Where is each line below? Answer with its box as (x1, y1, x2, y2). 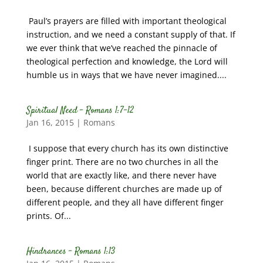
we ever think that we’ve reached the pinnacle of (26, 42, 217, 53)
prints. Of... (26, 210, 71, 221)
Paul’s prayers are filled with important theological (26, 15, 227, 26)
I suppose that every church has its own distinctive (26, 143, 228, 154)
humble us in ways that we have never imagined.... (26, 69, 227, 80)
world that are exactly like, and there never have (26, 170, 217, 181)
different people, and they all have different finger (26, 197, 224, 208)
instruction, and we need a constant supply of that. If (26, 29, 235, 40)
